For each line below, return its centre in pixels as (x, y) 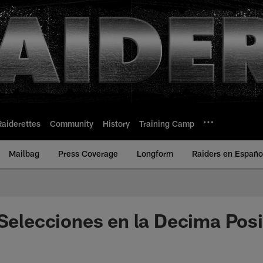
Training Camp (167, 123)
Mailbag (24, 154)
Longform (155, 154)
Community (72, 123)
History (116, 123)
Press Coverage (88, 154)
